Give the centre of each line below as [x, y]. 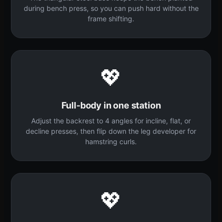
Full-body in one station [111, 105]
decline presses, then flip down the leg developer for [111, 131]
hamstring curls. [111, 141]
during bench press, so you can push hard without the [111, 8]
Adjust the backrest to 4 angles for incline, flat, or [111, 120]
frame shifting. [111, 18]
